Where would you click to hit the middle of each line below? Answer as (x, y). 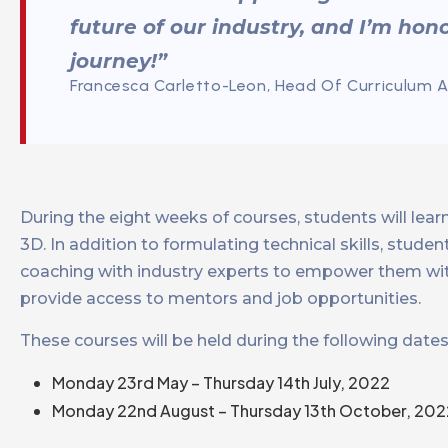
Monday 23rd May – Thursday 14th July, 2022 (221, 383)
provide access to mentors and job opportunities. (220, 299)
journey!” (118, 61)
